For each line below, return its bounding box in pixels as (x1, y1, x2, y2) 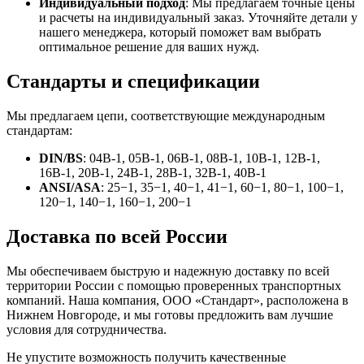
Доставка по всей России (6, 226, 227, 248)
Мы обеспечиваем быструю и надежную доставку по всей (6, 264, 330, 279)
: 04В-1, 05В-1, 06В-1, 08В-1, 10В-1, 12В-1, (83, 151, 320, 166)
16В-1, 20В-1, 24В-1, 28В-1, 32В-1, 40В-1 (39, 166, 266, 180)
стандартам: (6, 123, 72, 138)
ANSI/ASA (39, 180, 101, 195)
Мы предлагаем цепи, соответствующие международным (6, 109, 325, 123)
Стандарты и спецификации (6, 71, 260, 93)
